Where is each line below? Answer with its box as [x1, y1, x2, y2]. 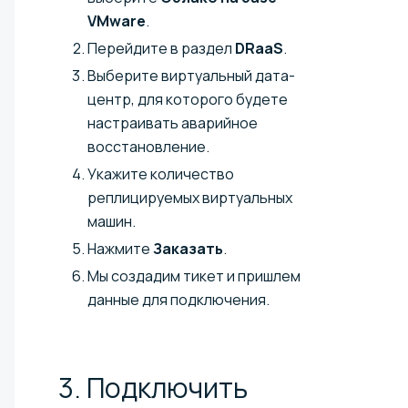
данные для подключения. [87, 290, 270, 311]
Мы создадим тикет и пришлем [87, 266, 301, 287]
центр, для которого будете [87, 89, 288, 110]
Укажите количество [87, 164, 234, 185]
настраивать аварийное [87, 113, 258, 134]
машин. [87, 211, 136, 232]
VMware [87, 11, 146, 32]
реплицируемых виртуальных [87, 188, 292, 209]
